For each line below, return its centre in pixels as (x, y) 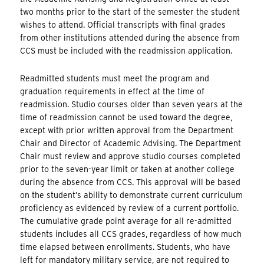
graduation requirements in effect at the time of (113, 91)
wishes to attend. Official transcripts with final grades (123, 25)
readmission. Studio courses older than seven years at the (132, 104)
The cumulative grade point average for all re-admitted (126, 221)
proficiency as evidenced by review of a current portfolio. (130, 208)
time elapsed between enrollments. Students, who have (126, 247)
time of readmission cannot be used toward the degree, (126, 117)
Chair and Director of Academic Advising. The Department (131, 143)
